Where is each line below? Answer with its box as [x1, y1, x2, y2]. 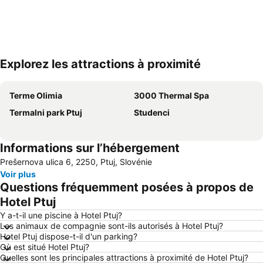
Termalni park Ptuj [9, 107, 82, 117]
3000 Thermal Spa [134, 90, 209, 100]
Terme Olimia [9, 90, 62, 100]
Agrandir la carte [19, 67, 83, 77]
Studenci [134, 107, 170, 117]
